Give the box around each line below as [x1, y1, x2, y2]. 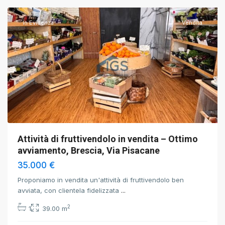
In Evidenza [23, 19, 54, 26]
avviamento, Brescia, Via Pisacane [18, 145, 160, 156]
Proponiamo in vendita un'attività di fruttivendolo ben [18, 176, 184, 184]
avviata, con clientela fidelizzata [18, 186, 121, 194]
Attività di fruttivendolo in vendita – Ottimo [18, 134, 198, 144]
